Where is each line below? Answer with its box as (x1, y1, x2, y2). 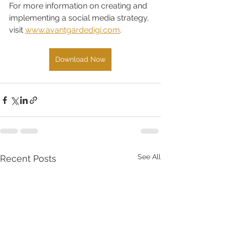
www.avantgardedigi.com (25, 25, 120, 35)
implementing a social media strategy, (9, 13, 151, 23)
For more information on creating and (9, 1, 149, 11)
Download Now (55, 55, 105, 64)
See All (138, 153, 161, 161)
